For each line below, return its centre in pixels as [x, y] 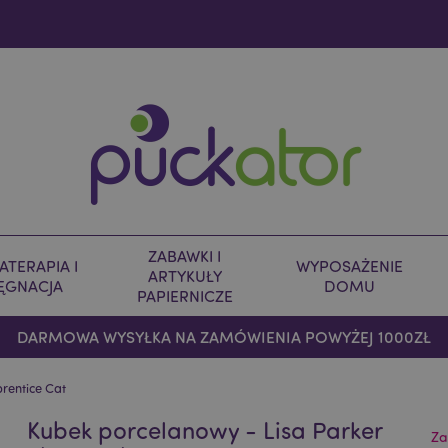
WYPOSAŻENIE [349, 266]
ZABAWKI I [184, 256]
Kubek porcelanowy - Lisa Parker [205, 429]
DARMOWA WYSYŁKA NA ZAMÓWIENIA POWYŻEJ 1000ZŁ [223, 336]
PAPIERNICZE [184, 296]
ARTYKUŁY [184, 276]
